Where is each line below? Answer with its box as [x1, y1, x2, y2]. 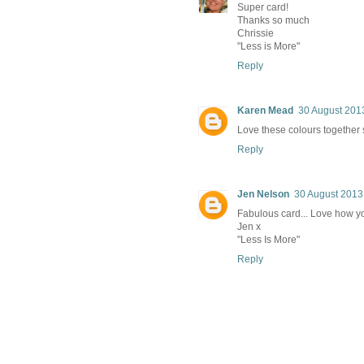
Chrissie [237, 28, 274, 40]
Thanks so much [237, 15, 310, 27]
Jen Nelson [237, 188, 289, 201]
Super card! [237, 2, 288, 14]
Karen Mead [237, 105, 293, 117]
